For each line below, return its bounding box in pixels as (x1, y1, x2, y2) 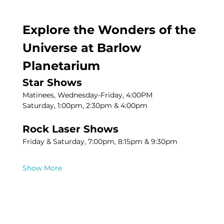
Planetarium (22, 58, 100, 73)
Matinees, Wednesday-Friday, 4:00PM (22, 90, 153, 100)
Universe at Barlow (22, 40, 145, 55)
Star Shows (22, 76, 82, 89)
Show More (22, 163, 62, 173)
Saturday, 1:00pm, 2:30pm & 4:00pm (22, 101, 148, 110)
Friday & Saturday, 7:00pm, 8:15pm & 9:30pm (22, 137, 178, 146)
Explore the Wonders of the (22, 22, 200, 37)
